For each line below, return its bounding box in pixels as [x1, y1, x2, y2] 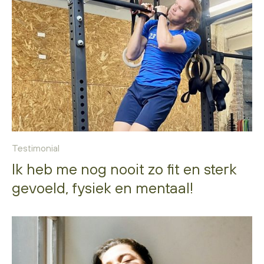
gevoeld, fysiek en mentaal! [12, 179, 193, 197]
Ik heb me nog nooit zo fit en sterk [12, 160, 237, 178]
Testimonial [12, 143, 60, 154]
